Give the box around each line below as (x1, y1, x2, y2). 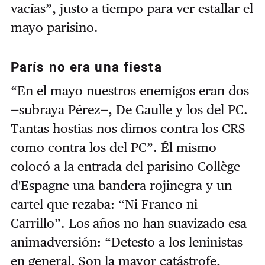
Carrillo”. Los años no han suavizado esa (10, 215, 247, 231)
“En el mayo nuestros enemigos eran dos (10, 82, 249, 98)
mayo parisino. (10, 19, 98, 35)
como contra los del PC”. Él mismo (10, 139, 216, 155)
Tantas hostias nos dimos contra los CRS (10, 120, 245, 136)
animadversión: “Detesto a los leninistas (10, 234, 243, 250)
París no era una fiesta (10, 57, 162, 77)
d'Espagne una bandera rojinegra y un (10, 177, 232, 193)
